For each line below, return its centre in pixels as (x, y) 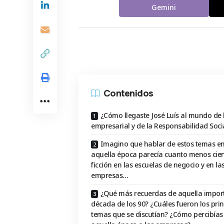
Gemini (164, 7)
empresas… (109, 175)
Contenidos (128, 93)
